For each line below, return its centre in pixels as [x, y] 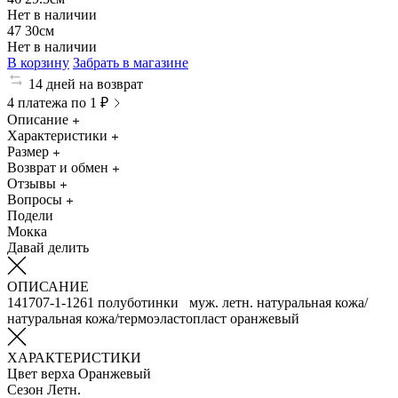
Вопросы [35, 199]
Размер [28, 151]
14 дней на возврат [86, 84]
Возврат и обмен [58, 167]
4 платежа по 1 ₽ [58, 102]
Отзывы [32, 183]
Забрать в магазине [131, 62]
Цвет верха [41, 373]
